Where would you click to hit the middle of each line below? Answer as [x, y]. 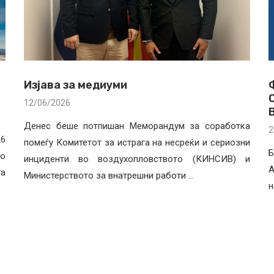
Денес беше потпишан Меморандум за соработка [137, 126]
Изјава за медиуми [76, 85]
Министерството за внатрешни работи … [109, 175]
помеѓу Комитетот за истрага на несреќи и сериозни [137, 142]
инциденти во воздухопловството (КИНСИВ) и [137, 159]
